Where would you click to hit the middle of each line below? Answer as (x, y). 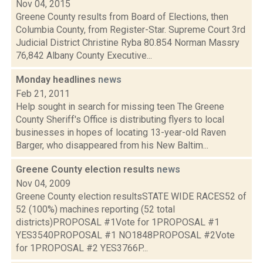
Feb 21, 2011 (43, 94)
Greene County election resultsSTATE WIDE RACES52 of (131, 196)
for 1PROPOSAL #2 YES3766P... (82, 248)
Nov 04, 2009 (43, 183)
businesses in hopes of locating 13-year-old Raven (121, 132)
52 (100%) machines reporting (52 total (95, 209)
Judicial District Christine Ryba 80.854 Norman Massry (128, 43)
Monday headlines (57, 80)
